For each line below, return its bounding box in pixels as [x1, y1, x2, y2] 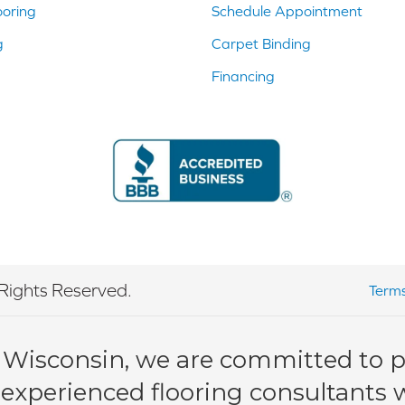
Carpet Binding [212, 35, 311, 52]
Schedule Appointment [212, 3, 363, 20]
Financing [212, 68, 275, 85]
